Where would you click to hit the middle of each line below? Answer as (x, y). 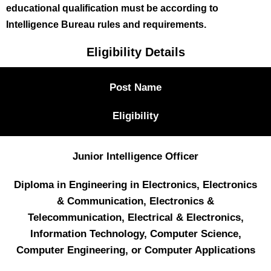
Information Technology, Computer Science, (135, 233)
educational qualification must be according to (112, 8)
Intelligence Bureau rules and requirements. (106, 24)
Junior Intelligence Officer (135, 156)
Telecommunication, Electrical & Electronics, (135, 217)
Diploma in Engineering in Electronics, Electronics (135, 184)
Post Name (135, 87)
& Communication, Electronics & (135, 201)
